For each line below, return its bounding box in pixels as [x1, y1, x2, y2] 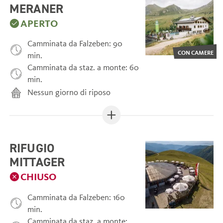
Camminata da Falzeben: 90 [27, 38, 123, 49]
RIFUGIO [9, 139, 55, 156]
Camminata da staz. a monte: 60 [27, 62, 139, 73]
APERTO [20, 17, 58, 29]
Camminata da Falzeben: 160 [27, 192, 125, 203]
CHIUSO [20, 170, 57, 183]
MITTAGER [9, 153, 65, 170]
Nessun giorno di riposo [27, 87, 111, 98]
